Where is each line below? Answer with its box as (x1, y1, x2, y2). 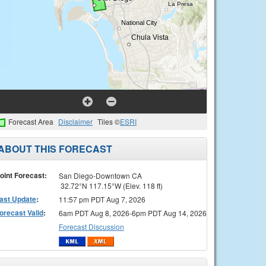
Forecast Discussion (58, 221, 124, 232)
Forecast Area (8, 116, 53, 126)
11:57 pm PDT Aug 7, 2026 (58, 194, 145, 204)
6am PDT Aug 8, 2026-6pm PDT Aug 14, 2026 (58, 207, 207, 218)
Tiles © (97, 116, 120, 126)
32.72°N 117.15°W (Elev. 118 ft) (58, 180, 163, 191)
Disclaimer (58, 116, 93, 126)
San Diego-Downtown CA (58, 170, 142, 180)
